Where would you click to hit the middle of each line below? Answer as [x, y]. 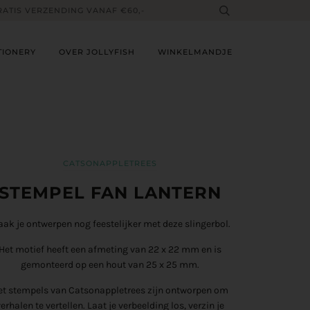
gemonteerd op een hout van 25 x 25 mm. [110, 264]
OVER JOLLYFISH [97, 52]
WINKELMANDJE [195, 52]
